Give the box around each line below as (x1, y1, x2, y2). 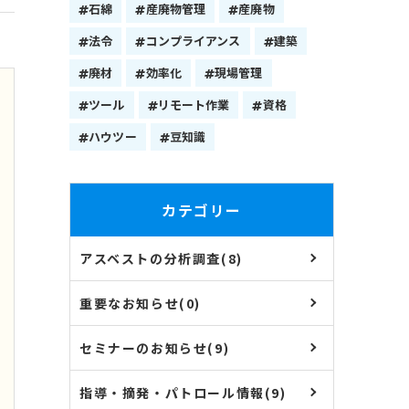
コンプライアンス (145, 32, 241, 49)
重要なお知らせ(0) (79, 294, 201, 312)
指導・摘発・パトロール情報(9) (79, 383, 287, 402)
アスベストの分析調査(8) (79, 249, 243, 267)
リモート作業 (157, 96, 230, 113)
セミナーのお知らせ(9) (79, 339, 230, 357)
